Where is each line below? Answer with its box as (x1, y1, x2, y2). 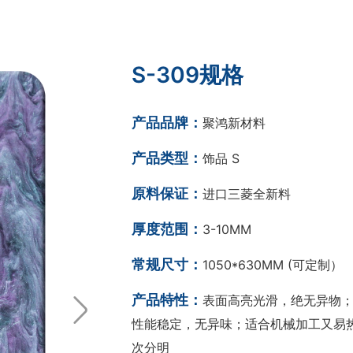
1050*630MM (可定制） (203, 257, 343, 273)
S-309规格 (132, 61, 243, 88)
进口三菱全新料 (203, 186, 291, 202)
